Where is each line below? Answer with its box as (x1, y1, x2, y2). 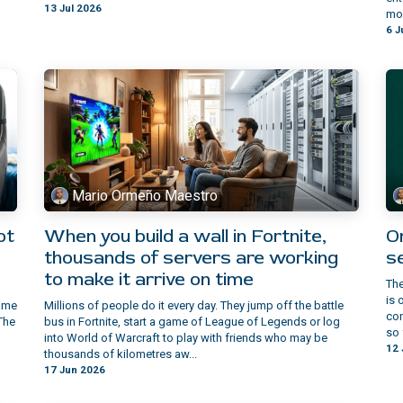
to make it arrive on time (44, 268, 254, 291)
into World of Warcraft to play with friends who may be (44, 331, 327, 345)
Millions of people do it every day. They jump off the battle (44, 299, 344, 313)
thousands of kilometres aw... (44, 347, 197, 362)
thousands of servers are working (44, 246, 338, 270)
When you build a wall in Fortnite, (44, 225, 327, 248)
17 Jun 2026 (44, 363, 105, 377)
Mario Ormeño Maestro (72, 186, 219, 204)
